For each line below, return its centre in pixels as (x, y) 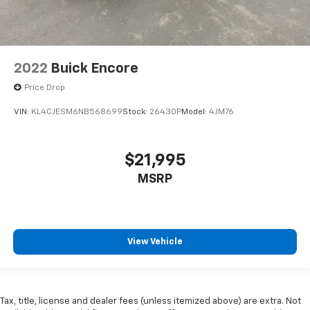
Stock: (136, 112)
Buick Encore (94, 68)
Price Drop (45, 88)
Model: (195, 112)
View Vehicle (155, 242)
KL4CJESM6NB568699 (77, 112)
